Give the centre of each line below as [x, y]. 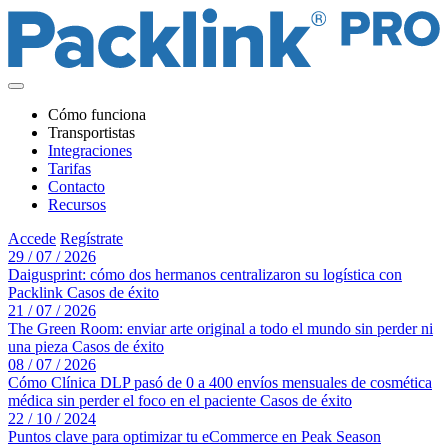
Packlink [35, 292]
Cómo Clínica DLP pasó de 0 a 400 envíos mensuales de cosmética [220, 382]
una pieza [38, 346]
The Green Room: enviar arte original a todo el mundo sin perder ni [220, 328]
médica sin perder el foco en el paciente [132, 400]
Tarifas [69, 168]
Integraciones [90, 150]
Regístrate [91, 238]
